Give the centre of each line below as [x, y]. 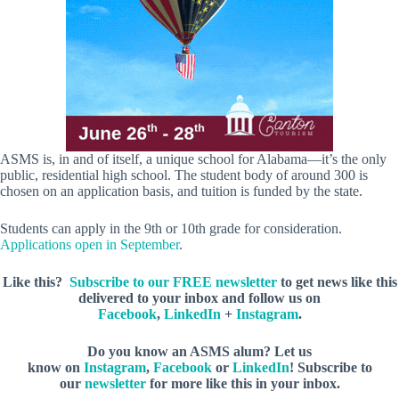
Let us [293, 352]
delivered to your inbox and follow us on [199, 298]
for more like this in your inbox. [243, 384]
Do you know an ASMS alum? [181, 352]
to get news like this [337, 282]
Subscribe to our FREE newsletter [173, 282]
